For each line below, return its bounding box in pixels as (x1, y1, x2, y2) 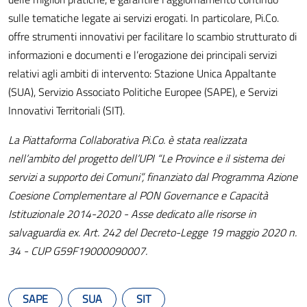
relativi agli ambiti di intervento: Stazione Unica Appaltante (8, 65, 276, 82)
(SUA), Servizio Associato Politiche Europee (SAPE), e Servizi (8, 84, 278, 100)
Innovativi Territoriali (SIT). (8, 102, 125, 119)
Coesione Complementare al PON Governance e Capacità (8, 187, 268, 204)
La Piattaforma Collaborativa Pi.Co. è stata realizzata (8, 132, 247, 148)
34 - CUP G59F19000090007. (8, 243, 147, 259)
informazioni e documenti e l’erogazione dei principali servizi (8, 47, 277, 63)
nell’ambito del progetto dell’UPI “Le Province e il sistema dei (8, 150, 284, 167)
